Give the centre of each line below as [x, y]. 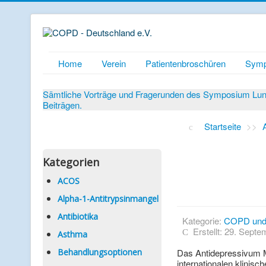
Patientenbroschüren [186, 63]
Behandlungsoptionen [100, 252]
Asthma [72, 234]
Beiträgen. [62, 105]
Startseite [223, 126]
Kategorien [71, 162]
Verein [114, 63]
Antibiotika [78, 216]
